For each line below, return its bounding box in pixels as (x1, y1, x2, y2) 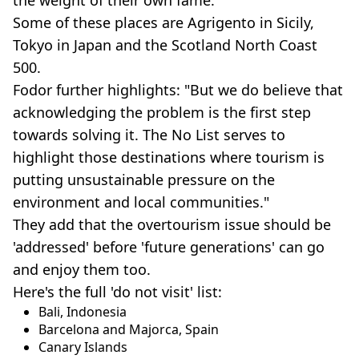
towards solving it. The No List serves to (13, 124, 285, 144)
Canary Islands (38, 337, 127, 356)
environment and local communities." (13, 192, 269, 212)
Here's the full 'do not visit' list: (13, 281, 222, 301)
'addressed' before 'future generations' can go (13, 236, 325, 256)
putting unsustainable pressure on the (13, 169, 275, 189)
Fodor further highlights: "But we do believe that (13, 79, 343, 99)
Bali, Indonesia (38, 302, 127, 321)
